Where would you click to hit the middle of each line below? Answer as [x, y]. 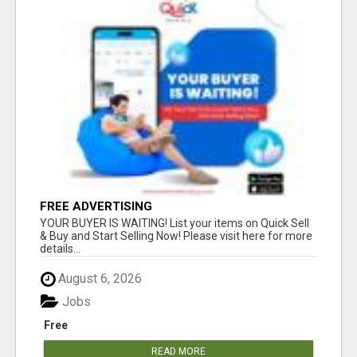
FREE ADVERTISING [96, 207]
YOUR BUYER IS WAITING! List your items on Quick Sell [175, 224]
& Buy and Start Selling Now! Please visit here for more [176, 236]
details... [60, 249]
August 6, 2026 [98, 279]
